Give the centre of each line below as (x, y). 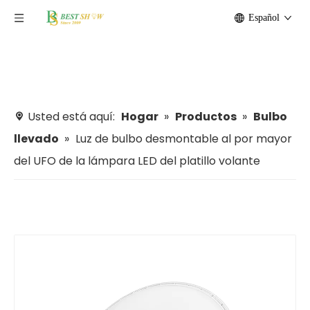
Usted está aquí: (71, 117)
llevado (36, 139)
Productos (206, 117)
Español (264, 18)
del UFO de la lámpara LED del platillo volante (137, 161)
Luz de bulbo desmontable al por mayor (184, 139)
